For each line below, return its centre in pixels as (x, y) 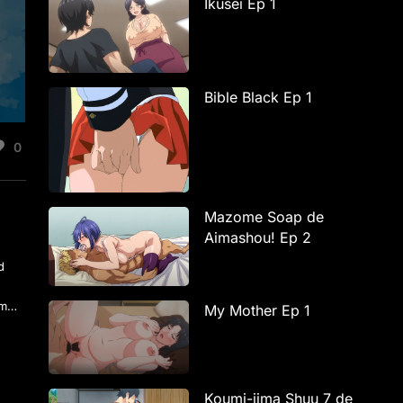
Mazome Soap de (264, 216)
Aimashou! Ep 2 (258, 237)
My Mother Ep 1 (258, 310)
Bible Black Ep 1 (259, 97)
